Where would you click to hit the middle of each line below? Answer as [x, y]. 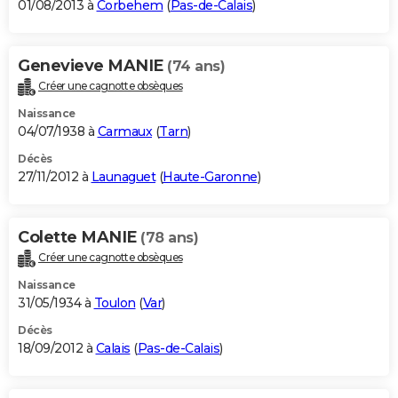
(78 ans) [169, 238]
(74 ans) [196, 67]
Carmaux [124, 132]
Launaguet [123, 177]
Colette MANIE [79, 238]
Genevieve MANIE [92, 66]
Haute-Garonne [210, 177]
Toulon [115, 303]
